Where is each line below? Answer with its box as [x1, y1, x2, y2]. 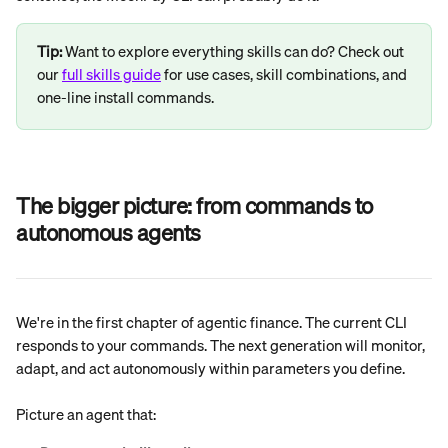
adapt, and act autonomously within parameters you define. [16, 358, 405, 378]
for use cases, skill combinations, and [161, 64, 410, 84]
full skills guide [62, 64, 161, 84]
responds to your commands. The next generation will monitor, [16, 335, 428, 355]
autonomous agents [16, 218, 201, 246]
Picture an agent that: [16, 404, 156, 424]
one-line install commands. [37, 87, 214, 107]
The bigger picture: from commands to [16, 191, 378, 219]
